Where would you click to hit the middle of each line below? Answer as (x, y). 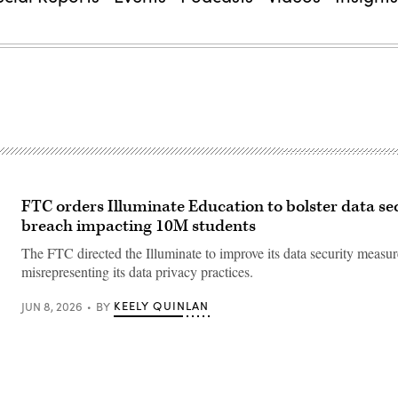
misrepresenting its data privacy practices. (137, 271)
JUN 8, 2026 (52, 306)
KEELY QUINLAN (162, 306)
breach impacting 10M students (139, 226)
